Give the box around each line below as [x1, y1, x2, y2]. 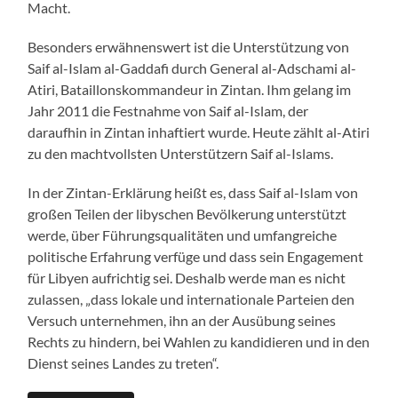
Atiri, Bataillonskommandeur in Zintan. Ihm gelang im [28, 80, 352, 98]
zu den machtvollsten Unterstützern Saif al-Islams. [28, 144, 334, 162]
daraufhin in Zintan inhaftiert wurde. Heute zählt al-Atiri [28, 123, 370, 140]
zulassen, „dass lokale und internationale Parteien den [28, 290, 355, 307]
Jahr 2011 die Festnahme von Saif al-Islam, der [28, 101, 309, 119]
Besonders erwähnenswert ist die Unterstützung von [28, 37, 350, 55]
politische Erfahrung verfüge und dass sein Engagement [28, 247, 364, 265]
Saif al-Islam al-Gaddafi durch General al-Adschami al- [28, 59, 357, 76]
